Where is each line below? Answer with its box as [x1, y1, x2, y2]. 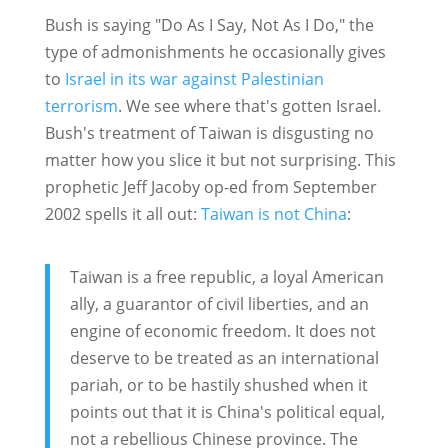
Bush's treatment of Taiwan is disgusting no [44, 122, 374, 145]
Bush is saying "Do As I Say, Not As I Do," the [44, 14, 374, 37]
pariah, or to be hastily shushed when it [69, 374, 368, 397]
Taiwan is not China [200, 203, 347, 226]
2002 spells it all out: [44, 203, 201, 226]
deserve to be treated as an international [69, 347, 379, 370]
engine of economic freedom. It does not [69, 320, 376, 343]
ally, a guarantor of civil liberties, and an [69, 293, 369, 316]
